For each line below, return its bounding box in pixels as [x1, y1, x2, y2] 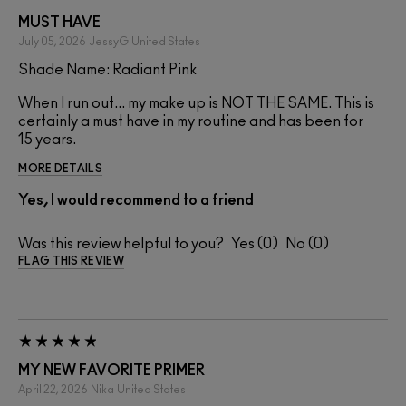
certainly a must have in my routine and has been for [18, 114, 363, 130]
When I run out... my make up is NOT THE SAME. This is [18, 96, 374, 111]
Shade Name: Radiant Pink [18, 63, 197, 78]
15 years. [18, 132, 76, 148]
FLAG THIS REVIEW [18, 256, 124, 267]
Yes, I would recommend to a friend [18, 193, 254, 208]
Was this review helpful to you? [18, 237, 224, 252]
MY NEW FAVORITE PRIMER [18, 363, 205, 379]
